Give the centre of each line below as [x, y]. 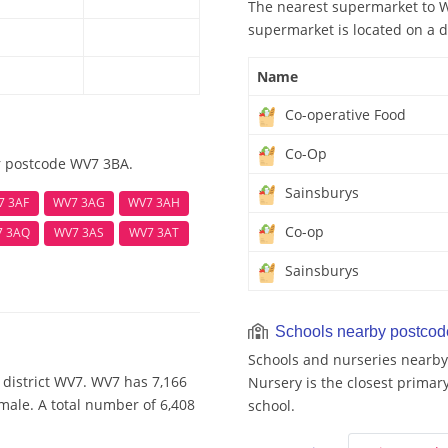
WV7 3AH [154, 203]
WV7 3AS [79, 233]
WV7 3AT [154, 233]
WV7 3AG [79, 203]
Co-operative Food [343, 115]
